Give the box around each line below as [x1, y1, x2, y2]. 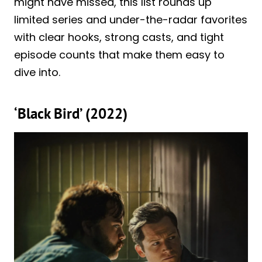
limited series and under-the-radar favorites [14, 12, 247, 27]
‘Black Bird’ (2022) [14, 104, 127, 123]
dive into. [14, 64, 60, 80]
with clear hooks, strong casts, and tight [14, 29, 224, 44]
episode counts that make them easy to [14, 47, 225, 62]
